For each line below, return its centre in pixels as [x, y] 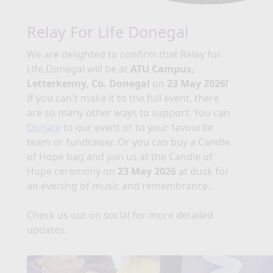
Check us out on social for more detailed [120, 215]
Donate [44, 128]
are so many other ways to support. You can [128, 113]
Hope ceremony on [72, 172]
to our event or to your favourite [137, 128]
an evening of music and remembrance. [119, 186]
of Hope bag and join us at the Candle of [120, 157]
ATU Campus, [162, 69]
